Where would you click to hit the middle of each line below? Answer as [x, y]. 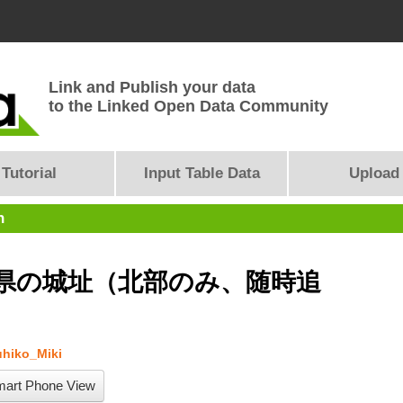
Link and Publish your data [152, 87]
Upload [374, 173]
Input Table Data [201, 173]
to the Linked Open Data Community [188, 106]
